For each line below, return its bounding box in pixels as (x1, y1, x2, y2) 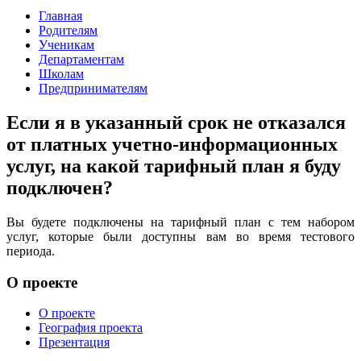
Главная (39, 9, 82, 23)
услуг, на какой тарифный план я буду (6, 155, 341, 176)
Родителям (39, 23, 98, 37)
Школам (39, 67, 84, 81)
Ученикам (39, 38, 94, 52)
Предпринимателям (39, 81, 147, 95)
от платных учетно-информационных (6, 133, 338, 155)
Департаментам (39, 52, 124, 66)
